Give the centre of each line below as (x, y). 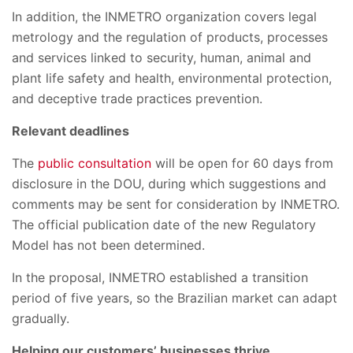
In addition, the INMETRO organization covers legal (164, 17)
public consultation (95, 163)
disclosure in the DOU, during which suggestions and (169, 184)
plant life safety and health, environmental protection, (172, 78)
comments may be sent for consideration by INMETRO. (176, 204)
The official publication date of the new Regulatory (164, 225)
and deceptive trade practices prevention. (137, 99)
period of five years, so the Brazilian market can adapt (175, 298)
